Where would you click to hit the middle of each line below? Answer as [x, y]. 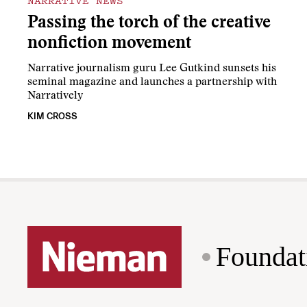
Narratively [56, 96]
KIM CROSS [52, 116]
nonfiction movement [109, 45]
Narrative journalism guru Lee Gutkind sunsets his [152, 69]
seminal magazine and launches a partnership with [152, 83]
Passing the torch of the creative [149, 24]
